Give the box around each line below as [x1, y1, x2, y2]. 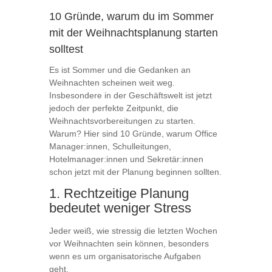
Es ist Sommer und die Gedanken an [49, 65, 191, 75]
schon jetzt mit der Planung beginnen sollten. [49, 167, 222, 177]
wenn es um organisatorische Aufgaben [49, 251, 201, 262]
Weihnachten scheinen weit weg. [49, 78, 175, 88]
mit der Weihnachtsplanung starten [49, 27, 218, 39]
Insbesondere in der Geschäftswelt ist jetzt [49, 90, 212, 101]
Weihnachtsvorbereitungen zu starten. [49, 116, 195, 126]
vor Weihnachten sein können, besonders [49, 239, 209, 249]
